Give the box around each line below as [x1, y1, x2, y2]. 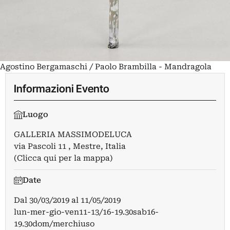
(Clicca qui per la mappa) [14, 153, 113, 163]
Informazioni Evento [14, 82, 109, 95]
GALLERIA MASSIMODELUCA [14, 129, 132, 139]
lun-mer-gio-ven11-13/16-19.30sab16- [14, 207, 159, 217]
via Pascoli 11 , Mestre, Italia [14, 141, 126, 151]
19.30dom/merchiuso [14, 219, 94, 228]
